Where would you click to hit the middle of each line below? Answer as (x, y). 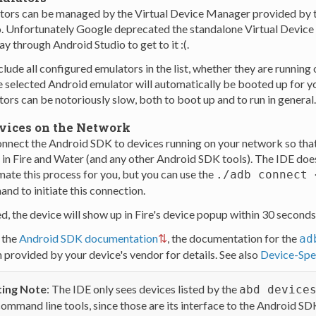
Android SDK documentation (88, 238)
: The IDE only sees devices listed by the (142, 289)
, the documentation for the (233, 238)
